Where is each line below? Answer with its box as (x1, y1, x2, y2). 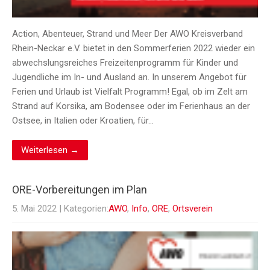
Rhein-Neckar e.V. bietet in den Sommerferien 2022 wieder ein (12, 43, 255, 54)
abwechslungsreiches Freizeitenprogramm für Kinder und (12, 57, 238, 69)
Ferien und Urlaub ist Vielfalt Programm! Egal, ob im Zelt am (12, 86, 248, 98)
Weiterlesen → (21, 145, 79, 156)
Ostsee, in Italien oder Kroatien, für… (12, 115, 154, 127)
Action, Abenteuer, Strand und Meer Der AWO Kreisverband (12, 28, 243, 40)
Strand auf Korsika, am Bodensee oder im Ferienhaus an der (12, 101, 250, 112)
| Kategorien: (59, 203, 108, 215)
